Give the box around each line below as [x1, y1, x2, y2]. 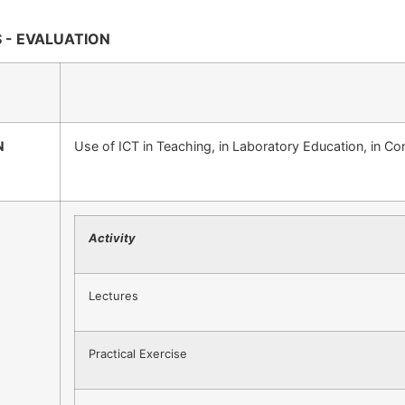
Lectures [89, 288, 138, 304]
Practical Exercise [89, 346, 187, 362]
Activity [89, 231, 136, 246]
